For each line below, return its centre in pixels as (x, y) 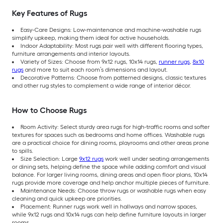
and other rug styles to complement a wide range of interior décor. (102, 86)
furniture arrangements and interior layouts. (71, 54)
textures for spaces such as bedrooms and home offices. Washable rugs (108, 135)
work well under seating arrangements (156, 159)
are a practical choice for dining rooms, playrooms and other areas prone (111, 143)
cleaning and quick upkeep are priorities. (67, 199)
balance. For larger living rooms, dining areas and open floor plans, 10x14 (110, 175)
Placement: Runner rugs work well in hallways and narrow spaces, (109, 207)
